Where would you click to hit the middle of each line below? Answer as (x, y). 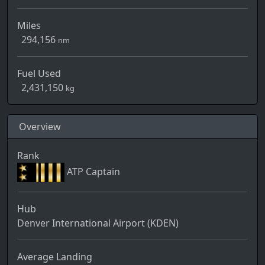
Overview (40, 127)
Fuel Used (39, 74)
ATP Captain (92, 171)
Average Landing (55, 257)
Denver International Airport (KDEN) (98, 223)
